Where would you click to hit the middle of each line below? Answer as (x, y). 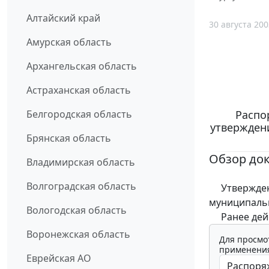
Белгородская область (79, 114)
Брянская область (69, 138)
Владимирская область (81, 162)
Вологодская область (77, 210)
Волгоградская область (81, 186)
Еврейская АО (59, 258)
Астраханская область (79, 90)
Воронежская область (78, 234)
